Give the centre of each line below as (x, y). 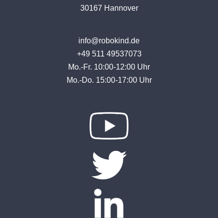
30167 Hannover (109, 8)
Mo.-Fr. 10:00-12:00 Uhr (109, 67)
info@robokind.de (109, 41)
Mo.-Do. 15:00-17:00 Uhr (109, 80)
